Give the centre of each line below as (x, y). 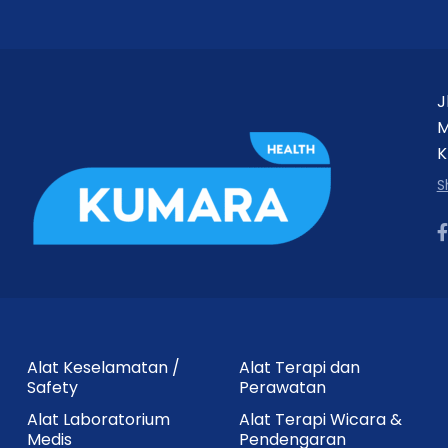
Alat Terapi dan (299, 367)
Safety (53, 387)
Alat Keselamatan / (104, 367)
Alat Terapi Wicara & (320, 419)
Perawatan (282, 387)
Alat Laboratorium (99, 419)
